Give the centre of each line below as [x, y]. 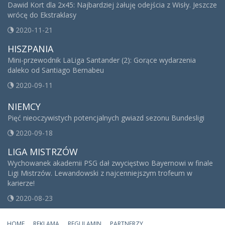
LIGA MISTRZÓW [43, 152]
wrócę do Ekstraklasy [42, 15]
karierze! [21, 183]
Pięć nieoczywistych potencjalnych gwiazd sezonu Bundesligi [106, 118]
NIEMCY [24, 107]
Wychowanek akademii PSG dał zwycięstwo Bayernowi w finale [110, 163]
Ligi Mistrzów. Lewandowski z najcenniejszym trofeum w [100, 173]
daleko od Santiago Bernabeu [56, 70]
